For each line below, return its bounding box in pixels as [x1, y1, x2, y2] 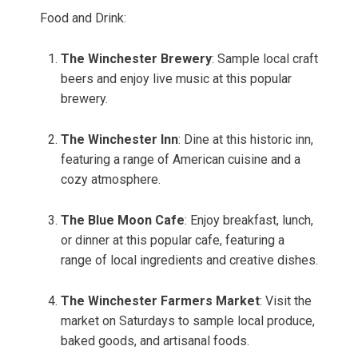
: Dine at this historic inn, [178, 132, 313, 148]
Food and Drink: [40, 10, 126, 26]
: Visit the [260, 293, 312, 309]
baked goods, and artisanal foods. [61, 333, 249, 349]
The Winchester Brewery [61, 51, 212, 67]
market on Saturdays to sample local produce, [61, 313, 315, 329]
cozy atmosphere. [61, 172, 161, 188]
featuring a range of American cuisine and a [61, 152, 300, 168]
